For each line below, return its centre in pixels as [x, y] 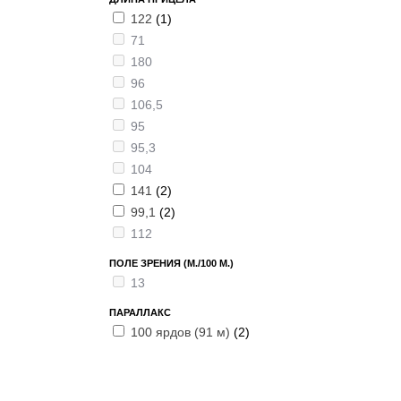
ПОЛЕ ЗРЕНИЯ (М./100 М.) [171, 263]
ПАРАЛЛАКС [140, 312]
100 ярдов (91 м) [182, 332]
